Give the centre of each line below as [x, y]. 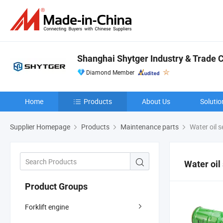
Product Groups [56, 186]
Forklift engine [47, 207]
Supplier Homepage [40, 127]
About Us [156, 101]
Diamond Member [110, 72]
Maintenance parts [150, 127]
